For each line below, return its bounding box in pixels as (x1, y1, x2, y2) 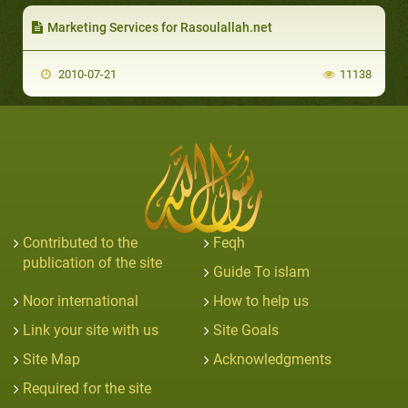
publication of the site (23, 253, 162, 271)
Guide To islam (213, 262, 310, 280)
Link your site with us (23, 321, 158, 339)
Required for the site (23, 379, 151, 397)
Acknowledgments (213, 350, 331, 368)
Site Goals (213, 321, 279, 339)
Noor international (23, 291, 138, 310)
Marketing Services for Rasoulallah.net (47, 19, 272, 35)
